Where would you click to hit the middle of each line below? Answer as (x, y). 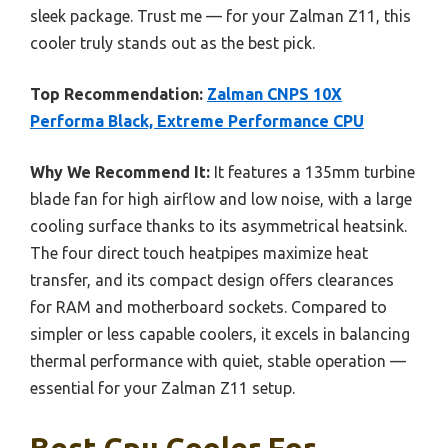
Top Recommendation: (116, 93)
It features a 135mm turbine (312, 171)
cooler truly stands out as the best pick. (172, 42)
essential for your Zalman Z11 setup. (162, 387)
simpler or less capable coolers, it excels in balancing (220, 333)
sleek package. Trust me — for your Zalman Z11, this (220, 15)
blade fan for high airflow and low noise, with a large (221, 198)
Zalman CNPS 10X (274, 93)
